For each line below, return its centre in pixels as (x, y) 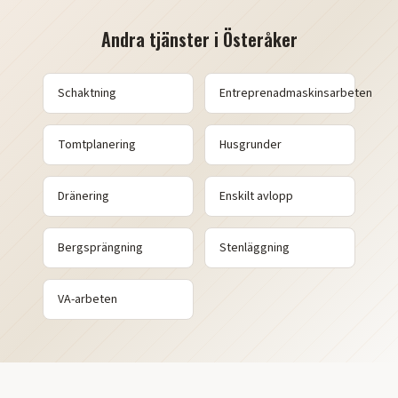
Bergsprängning (100, 248)
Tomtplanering (97, 145)
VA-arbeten (88, 299)
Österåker (260, 39)
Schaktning (87, 93)
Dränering (84, 196)
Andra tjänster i (162, 39)
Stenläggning (255, 248)
